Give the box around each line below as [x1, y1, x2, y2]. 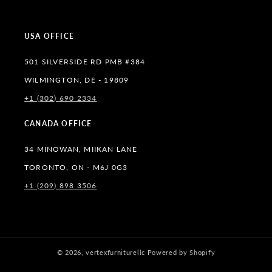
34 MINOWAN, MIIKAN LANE [24, 144, 138, 154]
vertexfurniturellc [86, 248, 145, 256]
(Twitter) [81, 4, 114, 13]
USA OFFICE [24, 32, 74, 41]
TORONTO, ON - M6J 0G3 [24, 163, 128, 172]
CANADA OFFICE [24, 119, 92, 128]
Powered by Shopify [147, 248, 216, 256]
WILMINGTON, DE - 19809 [24, 75, 129, 84]
